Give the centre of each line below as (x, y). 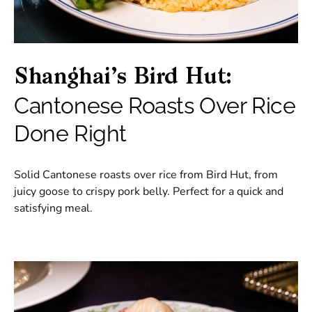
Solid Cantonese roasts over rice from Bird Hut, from (146, 175)
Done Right (71, 134)
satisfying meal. (53, 209)
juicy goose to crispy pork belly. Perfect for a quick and (149, 192)
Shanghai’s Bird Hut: (123, 78)
